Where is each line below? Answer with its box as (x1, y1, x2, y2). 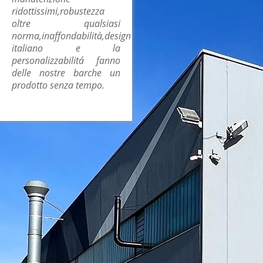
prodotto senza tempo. (12, 79, 104, 92)
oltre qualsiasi (12, 17, 120, 30)
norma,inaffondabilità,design (12, 29, 131, 42)
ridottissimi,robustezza (12, 5, 104, 18)
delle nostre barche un (12, 66, 120, 79)
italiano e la (12, 42, 120, 55)
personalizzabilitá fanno (12, 54, 120, 67)
